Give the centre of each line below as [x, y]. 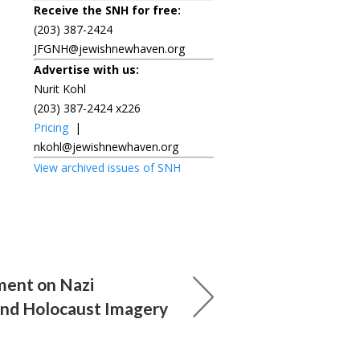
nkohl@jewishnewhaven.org [106, 146]
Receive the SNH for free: [107, 10]
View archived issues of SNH [107, 167]
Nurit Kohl [60, 88]
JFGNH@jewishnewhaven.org [109, 48]
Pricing [51, 127]
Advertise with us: [86, 69]
